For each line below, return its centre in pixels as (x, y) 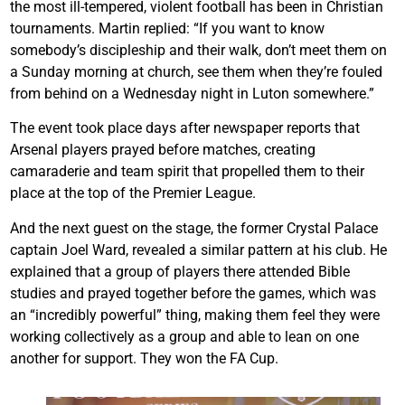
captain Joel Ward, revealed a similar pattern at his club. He (198, 250)
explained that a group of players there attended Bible (180, 271)
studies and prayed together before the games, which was (193, 293)
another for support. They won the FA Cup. (144, 358)
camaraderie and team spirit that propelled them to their (187, 172)
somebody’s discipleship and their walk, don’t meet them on (198, 50)
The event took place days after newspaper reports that (185, 128)
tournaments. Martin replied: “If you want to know (167, 28)
